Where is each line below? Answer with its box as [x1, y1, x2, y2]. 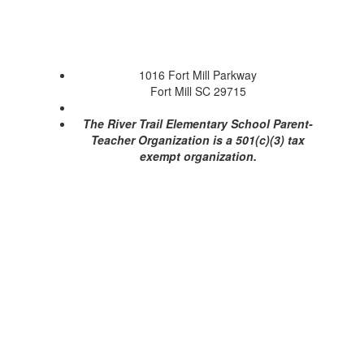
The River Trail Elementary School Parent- [83, 115, 314, 132]
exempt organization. [139, 148, 257, 165]
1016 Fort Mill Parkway [139, 67, 258, 84]
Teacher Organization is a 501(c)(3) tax [91, 132, 305, 149]
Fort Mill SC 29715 [149, 83, 246, 100]
